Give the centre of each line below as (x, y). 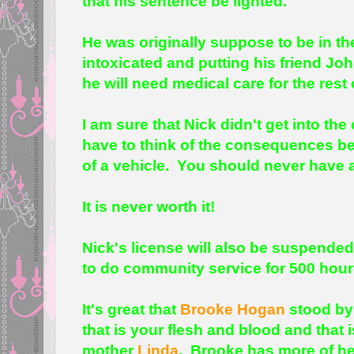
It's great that (132, 309)
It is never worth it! (149, 206)
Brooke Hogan (233, 309)
